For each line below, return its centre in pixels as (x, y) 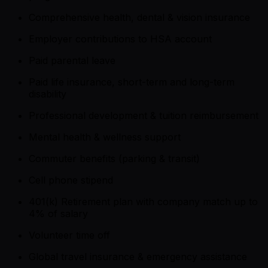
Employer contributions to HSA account (120, 39)
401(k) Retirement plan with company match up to (143, 201)
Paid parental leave (72, 60)
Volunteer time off (69, 235)
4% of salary (58, 213)
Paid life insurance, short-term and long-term (132, 82)
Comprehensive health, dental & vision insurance (139, 17)
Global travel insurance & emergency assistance (138, 256)
